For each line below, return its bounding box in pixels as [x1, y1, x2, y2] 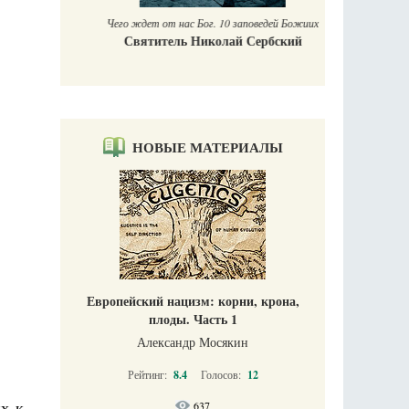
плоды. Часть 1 [148, 309, 237, 330]
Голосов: [200, 367, 244, 383]
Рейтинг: [127, 367, 170, 383]
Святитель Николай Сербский [103, 31, 282, 51]
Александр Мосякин [137, 333, 248, 351]
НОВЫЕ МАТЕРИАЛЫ [131, 137, 283, 158]
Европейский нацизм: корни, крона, [86, 291, 299, 311]
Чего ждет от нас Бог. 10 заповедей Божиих [87, 16, 299, 31]
